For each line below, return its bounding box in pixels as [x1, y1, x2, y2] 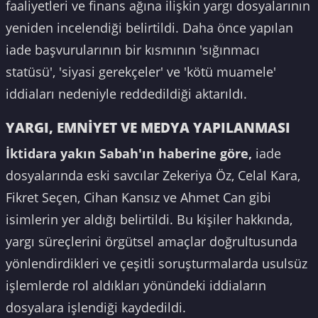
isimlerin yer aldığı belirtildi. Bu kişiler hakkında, [6, 211, 292, 229]
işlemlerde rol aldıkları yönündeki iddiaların [6, 277, 266, 295]
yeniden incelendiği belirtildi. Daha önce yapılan [6, 19, 293, 37]
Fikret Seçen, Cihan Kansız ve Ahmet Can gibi [6, 189, 271, 207]
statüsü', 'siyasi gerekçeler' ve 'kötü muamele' [6, 63, 276, 81]
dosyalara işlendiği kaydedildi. [6, 299, 186, 317]
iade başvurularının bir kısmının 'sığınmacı [6, 41, 260, 59]
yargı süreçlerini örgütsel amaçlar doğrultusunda [6, 233, 297, 251]
